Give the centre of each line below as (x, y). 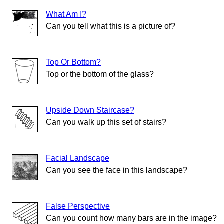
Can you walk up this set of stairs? (106, 122)
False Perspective (78, 206)
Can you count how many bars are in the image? (131, 218)
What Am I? (66, 14)
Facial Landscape (78, 158)
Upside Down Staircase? (90, 110)
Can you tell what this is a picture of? (111, 26)
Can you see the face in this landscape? (117, 170)
